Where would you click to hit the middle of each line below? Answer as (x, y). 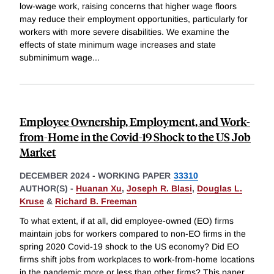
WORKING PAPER (134, 176)
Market (38, 152)
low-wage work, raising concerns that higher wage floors (128, 6)
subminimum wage (56, 58)
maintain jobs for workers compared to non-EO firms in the (133, 233)
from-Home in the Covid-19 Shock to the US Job (135, 137)
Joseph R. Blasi (159, 189)
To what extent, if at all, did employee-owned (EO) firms (127, 220)
